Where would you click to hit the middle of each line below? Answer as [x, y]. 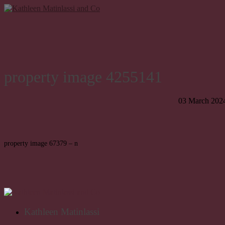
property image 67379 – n [41, 144]
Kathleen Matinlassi [62, 212]
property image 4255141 [83, 77]
